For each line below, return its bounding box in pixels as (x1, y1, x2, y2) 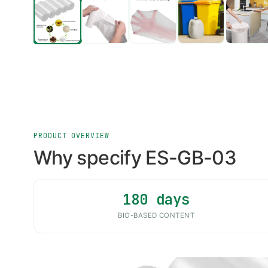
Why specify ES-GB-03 (33, 145, 237, 169)
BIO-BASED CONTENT (118, 211, 195, 220)
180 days (123, 190, 190, 209)
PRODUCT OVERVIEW (33, 130, 109, 140)
